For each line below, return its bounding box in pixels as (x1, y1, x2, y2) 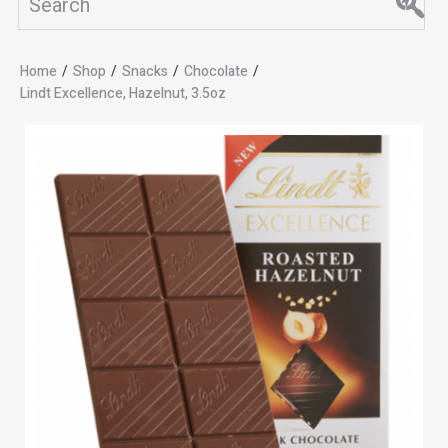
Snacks (122, 60, 168, 82)
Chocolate (184, 60, 248, 82)
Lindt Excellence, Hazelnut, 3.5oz (20, 82, 226, 104)
